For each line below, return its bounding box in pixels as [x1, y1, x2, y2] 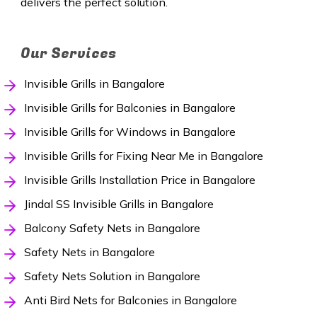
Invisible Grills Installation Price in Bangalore [23, 173, 255, 188]
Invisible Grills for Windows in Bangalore [23, 125, 236, 139]
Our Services [20, 43, 116, 64]
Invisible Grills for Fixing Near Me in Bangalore [23, 149, 263, 163]
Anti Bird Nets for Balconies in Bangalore [23, 293, 237, 308]
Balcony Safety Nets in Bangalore [23, 221, 200, 236]
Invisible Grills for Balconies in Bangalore [23, 100, 236, 115]
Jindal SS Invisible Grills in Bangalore [23, 197, 214, 212]
